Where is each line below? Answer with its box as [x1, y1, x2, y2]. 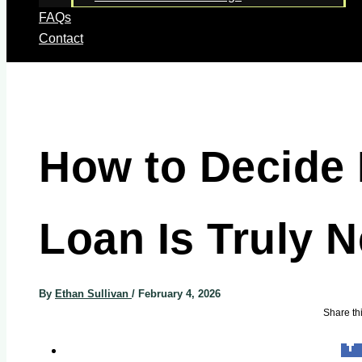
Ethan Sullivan [55, 287, 132, 300]
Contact [39, 32, 83, 45]
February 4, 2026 [138, 287, 221, 300]
